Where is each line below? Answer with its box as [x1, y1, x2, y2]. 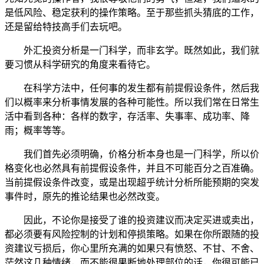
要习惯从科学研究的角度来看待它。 [5, 59, 156, 70]
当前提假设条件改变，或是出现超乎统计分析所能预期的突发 [5, 177, 259, 187]
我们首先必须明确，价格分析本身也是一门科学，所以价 [24, 148, 259, 159]
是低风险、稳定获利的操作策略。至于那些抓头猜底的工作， [5, 7, 259, 18]
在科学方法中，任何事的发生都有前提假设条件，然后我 [24, 82, 259, 93]
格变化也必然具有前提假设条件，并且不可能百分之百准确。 [5, 163, 259, 173]
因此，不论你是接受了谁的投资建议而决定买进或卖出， [24, 214, 259, 225]
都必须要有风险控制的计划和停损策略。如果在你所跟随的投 [5, 229, 259, 239]
